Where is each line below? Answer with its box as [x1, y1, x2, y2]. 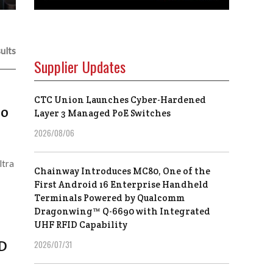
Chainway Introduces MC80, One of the [34, 165, 210, 177]
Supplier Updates [34, 55, 126, 78]
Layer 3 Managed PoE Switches [34, 107, 171, 119]
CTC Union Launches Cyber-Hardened [34, 94, 206, 106]
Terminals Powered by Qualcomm [34, 192, 185, 204]
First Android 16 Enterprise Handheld [34, 179, 208, 191]
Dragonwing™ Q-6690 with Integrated [34, 205, 210, 218]
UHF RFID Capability [34, 219, 127, 231]
